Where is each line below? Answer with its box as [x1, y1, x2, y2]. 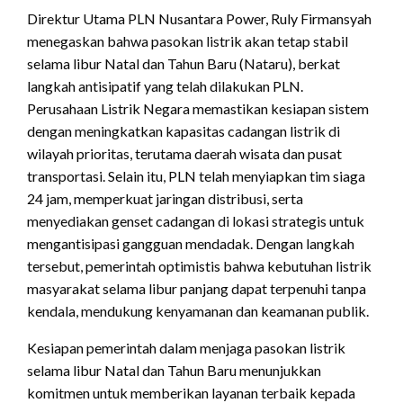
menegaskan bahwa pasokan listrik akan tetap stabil [27, 31, 348, 49]
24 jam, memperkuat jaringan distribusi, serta [27, 189, 303, 207]
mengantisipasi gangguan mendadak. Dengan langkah [27, 234, 354, 252]
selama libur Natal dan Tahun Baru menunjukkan [27, 361, 321, 379]
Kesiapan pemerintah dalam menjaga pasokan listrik [27, 338, 345, 356]
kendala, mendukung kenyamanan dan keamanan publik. [27, 301, 369, 319]
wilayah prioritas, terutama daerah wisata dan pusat [27, 144, 342, 162]
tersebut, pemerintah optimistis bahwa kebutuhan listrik [27, 256, 372, 274]
